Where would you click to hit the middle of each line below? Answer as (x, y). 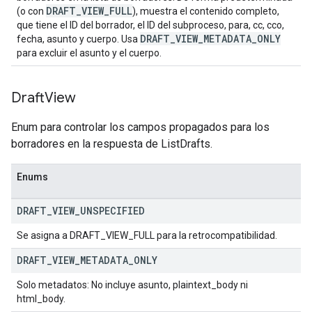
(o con (31, 11)
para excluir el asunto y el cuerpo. (89, 53)
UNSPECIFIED (112, 211)
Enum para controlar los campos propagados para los (140, 127)
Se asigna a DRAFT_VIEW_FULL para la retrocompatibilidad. (147, 235)
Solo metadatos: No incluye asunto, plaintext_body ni (132, 285)
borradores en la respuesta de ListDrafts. (112, 144)
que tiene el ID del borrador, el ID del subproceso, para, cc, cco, (150, 25)
